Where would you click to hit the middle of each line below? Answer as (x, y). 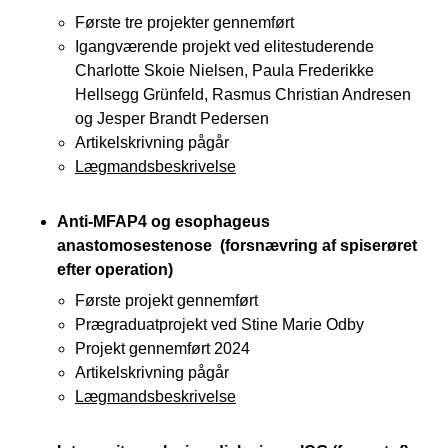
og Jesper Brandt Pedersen (172, 118)
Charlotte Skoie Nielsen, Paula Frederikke (224, 70)
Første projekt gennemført (166, 300)
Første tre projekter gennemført (184, 22)
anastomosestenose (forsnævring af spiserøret (237, 245)
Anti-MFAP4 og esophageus (163, 221)
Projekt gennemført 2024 (162, 348)
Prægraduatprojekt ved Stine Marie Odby (219, 324)
